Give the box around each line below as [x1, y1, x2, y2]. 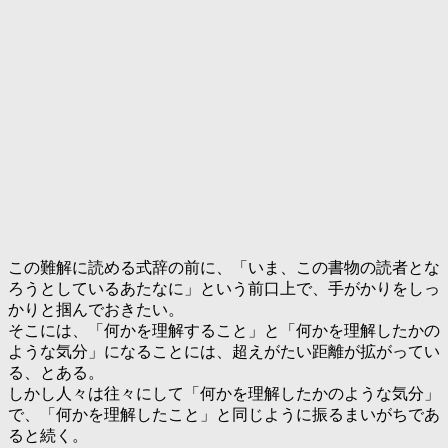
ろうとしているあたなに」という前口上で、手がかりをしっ [8, 279, 440, 299]
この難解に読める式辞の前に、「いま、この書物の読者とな [8, 258, 440, 278]
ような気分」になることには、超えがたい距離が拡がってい [8, 342, 440, 362]
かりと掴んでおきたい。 [8, 300, 184, 320]
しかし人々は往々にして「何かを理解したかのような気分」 [8, 384, 440, 404]
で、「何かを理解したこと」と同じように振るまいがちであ [8, 405, 440, 425]
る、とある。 [8, 363, 104, 383]
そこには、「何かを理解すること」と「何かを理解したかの [8, 321, 440, 341]
